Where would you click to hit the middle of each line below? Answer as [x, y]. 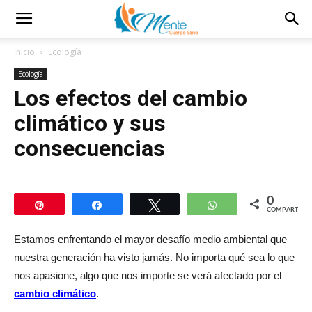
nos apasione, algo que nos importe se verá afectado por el [148, 275]
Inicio [24, 52]
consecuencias [89, 148]
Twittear [186, 205]
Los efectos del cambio [131, 98]
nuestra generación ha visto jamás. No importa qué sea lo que [154, 257]
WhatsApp [250, 205]
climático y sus [90, 123]
